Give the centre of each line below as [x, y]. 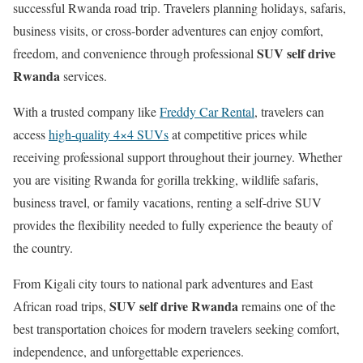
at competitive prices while [238, 134]
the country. [43, 247]
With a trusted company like [86, 111]
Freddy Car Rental [207, 111]
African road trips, [61, 305]
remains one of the [287, 305]
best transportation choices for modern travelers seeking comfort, [176, 328]
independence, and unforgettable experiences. [128, 351]
